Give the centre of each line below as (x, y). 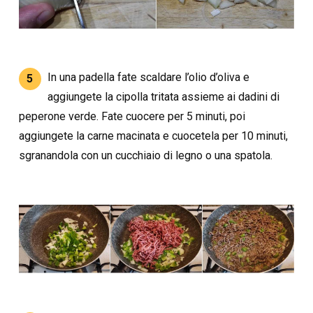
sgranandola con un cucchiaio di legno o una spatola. (145, 155)
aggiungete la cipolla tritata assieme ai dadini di (164, 96)
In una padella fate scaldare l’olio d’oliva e (149, 77)
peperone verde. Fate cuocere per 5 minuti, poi (132, 116)
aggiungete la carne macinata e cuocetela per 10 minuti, (153, 136)
